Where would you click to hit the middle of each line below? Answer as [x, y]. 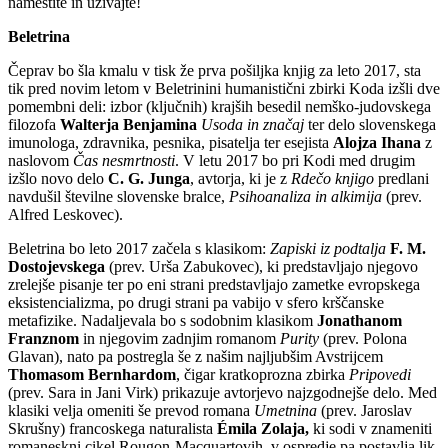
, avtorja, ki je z [240, 179]
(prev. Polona [363, 339]
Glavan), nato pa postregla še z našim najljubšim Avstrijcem [195, 357]
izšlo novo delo [58, 179]
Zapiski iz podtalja [328, 249]
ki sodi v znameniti [372, 429]
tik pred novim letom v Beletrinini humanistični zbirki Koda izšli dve [224, 89]
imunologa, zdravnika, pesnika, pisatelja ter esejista [170, 143]
